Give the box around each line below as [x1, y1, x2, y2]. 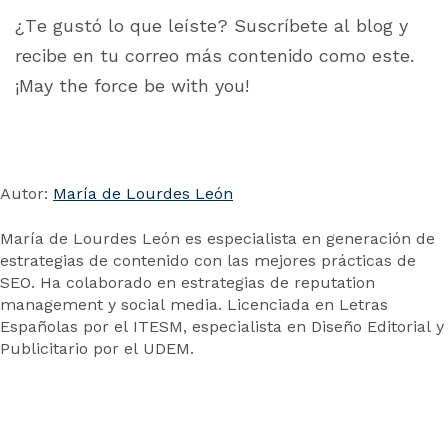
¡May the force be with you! [15, 75, 255, 97]
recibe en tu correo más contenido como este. [15, 45, 414, 67]
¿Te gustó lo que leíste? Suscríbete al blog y [15, 15, 408, 37]
